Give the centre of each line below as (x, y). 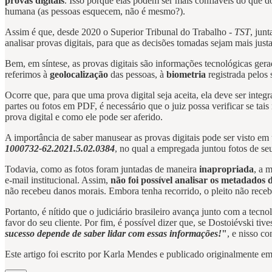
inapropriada (226, 169)
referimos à (27, 75)
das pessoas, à (137, 75)
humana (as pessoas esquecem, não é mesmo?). (95, 12)
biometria (186, 75)
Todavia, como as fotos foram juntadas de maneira (102, 169)
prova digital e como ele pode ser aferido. (84, 117)
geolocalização (79, 75)
